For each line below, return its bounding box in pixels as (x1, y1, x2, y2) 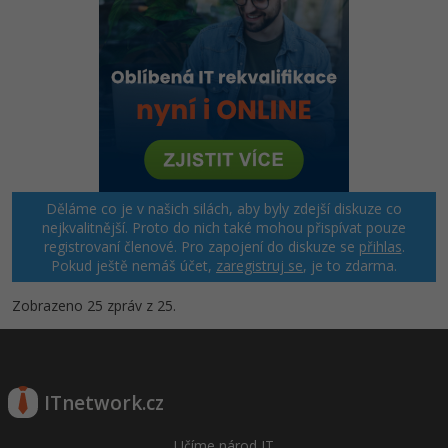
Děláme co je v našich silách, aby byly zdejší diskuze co (46, 198, 402, 218)
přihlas (358, 236, 402, 256)
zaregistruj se (216, 255, 303, 275)
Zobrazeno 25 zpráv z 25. (12, 295, 176, 315)
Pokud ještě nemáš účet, (51, 255, 216, 275)
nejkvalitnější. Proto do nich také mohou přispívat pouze (42, 217, 406, 237)
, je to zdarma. (303, 255, 397, 275)
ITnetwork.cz (44, 389, 164, 416)
